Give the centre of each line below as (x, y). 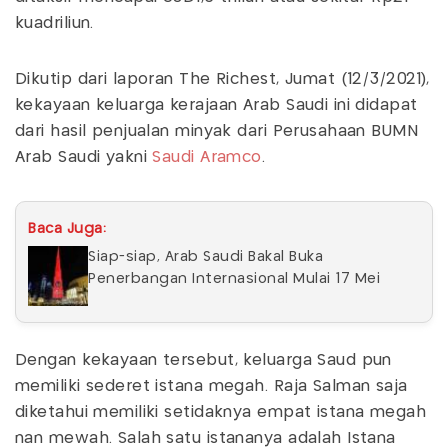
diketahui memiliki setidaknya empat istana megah (221, 412)
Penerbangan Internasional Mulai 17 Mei (234, 278)
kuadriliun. (54, 23)
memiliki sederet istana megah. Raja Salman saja (211, 386)
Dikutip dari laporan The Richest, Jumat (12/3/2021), (222, 79)
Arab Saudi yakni (84, 157)
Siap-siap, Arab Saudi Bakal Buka (205, 256)
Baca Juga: (67, 228)
